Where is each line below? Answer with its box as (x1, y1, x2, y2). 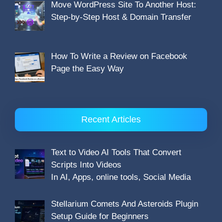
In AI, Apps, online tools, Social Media (51, 172, 191, 182)
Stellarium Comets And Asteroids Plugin (51, 199, 198, 209)
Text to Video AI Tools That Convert (51, 148, 181, 158)
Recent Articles (81, 114, 141, 125)
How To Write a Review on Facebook (51, 51, 187, 61)
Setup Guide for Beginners (51, 211, 149, 221)
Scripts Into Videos (51, 160, 121, 170)
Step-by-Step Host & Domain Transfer (51, 12, 191, 22)
